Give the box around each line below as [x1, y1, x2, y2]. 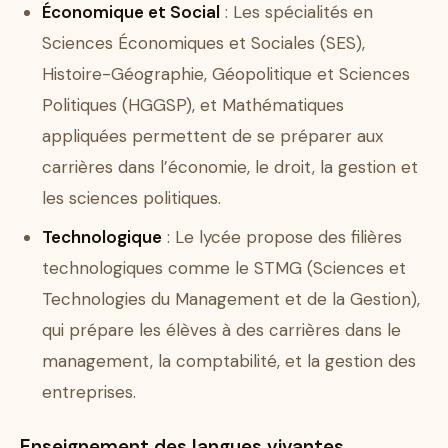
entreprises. [42, 381, 136, 404]
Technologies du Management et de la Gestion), [42, 288, 420, 311]
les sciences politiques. [42, 187, 221, 210]
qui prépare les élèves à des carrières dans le [42, 319, 401, 342]
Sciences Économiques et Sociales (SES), [42, 32, 365, 55]
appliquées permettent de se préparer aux [42, 125, 383, 148]
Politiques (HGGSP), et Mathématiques [42, 94, 344, 117]
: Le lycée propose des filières [162, 226, 402, 249]
